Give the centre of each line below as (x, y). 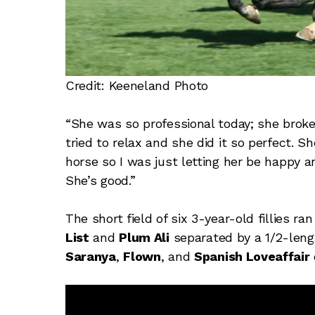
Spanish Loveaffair (252, 256)
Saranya (90, 256)
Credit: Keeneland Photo (137, 85)
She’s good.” (100, 180)
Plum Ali (144, 237)
